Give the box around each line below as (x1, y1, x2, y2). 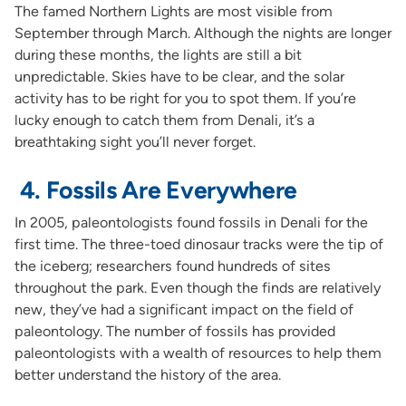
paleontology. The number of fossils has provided (14, 323, 335, 341)
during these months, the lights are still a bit (14, 45, 302, 63)
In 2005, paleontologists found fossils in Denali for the (14, 214, 368, 232)
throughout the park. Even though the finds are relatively (14, 279, 381, 297)
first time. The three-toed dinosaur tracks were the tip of (14, 236, 383, 254)
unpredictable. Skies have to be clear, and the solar (14, 67, 344, 85)
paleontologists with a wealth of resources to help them (14, 344, 382, 362)
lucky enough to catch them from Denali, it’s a (14, 111, 314, 129)
